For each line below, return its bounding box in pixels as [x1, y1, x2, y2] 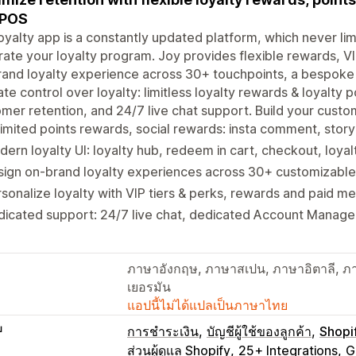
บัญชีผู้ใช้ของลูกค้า [207, 323, 311, 339]
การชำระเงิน [127, 323, 199, 339]
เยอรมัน [127, 278, 171, 295]
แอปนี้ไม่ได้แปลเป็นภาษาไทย [127, 296, 288, 313]
